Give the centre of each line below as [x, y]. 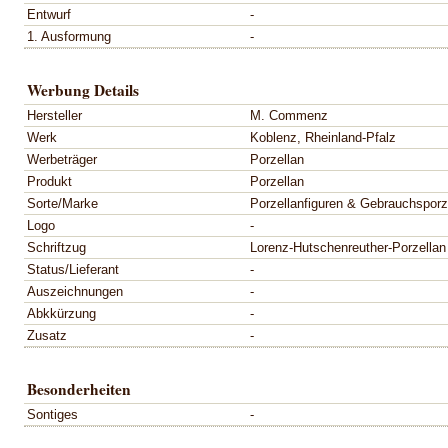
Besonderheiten [79, 388]
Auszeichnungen [75, 291]
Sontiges [52, 414]
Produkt [49, 181]
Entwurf [49, 14]
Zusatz [47, 335]
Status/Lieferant [73, 269]
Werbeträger [62, 159]
